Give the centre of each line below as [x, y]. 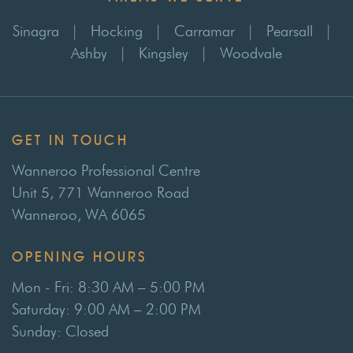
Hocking [117, 32]
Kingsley [163, 54]
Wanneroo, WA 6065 [79, 215]
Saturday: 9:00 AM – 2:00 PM [106, 309]
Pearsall [290, 32]
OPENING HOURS [80, 256]
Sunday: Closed [60, 331]
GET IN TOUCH [70, 141]
